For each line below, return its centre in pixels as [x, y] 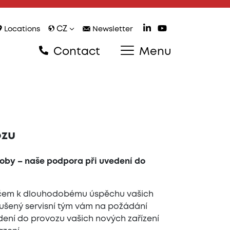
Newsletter [112, 30]
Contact [75, 52]
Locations [21, 30]
